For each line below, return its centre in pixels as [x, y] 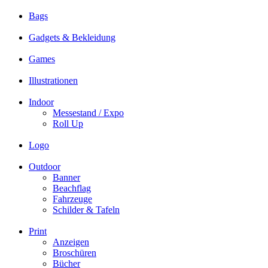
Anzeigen [71, 242]
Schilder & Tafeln [86, 210]
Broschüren [74, 253]
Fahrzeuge [72, 199]
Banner [66, 178]
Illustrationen [53, 81]
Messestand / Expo [88, 113]
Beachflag [72, 188]
